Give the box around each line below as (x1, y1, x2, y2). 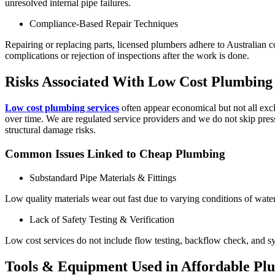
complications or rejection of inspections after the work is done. (5, 50, 249, 61)
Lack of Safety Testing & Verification (29, 214, 174, 225)
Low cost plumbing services (5, 103, 119, 114)
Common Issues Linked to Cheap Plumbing (5, 147, 225, 160)
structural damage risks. (5, 125, 96, 136)
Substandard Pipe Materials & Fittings (29, 172, 176, 183)
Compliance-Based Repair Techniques (29, 18, 178, 29)
